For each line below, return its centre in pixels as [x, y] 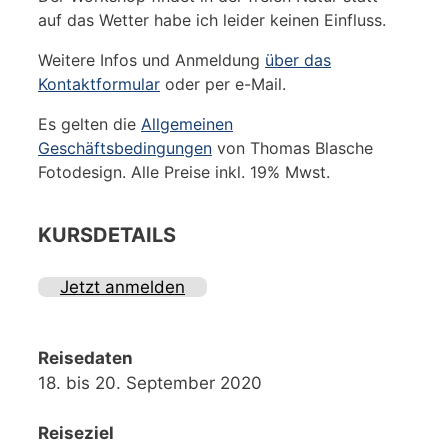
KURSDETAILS [107, 234]
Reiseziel [76, 432]
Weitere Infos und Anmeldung [151, 59]
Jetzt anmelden [122, 286]
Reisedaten [85, 357]
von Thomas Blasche [292, 147]
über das [298, 59]
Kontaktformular [99, 83]
